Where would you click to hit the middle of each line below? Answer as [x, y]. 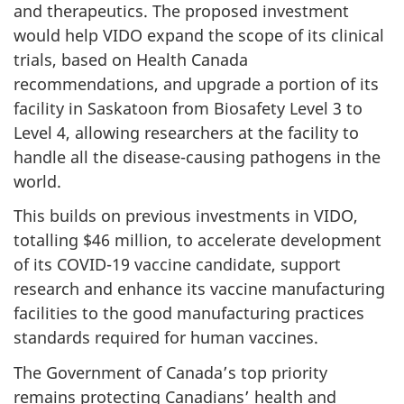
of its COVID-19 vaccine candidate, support [177, 265]
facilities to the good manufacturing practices [189, 313]
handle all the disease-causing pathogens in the [197, 156]
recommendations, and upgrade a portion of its [196, 83]
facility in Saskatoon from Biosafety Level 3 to [188, 108]
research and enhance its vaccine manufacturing [199, 289]
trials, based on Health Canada [131, 59]
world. [40, 181]
